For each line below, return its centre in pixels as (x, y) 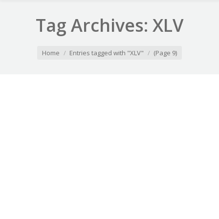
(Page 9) (165, 53)
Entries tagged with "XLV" (107, 53)
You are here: (32, 47)
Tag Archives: (94, 25)
